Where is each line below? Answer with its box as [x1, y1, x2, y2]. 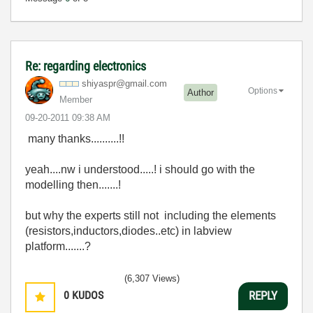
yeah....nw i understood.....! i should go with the [25, 163, 255, 175]
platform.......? [25, 240, 91, 252]
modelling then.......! [25, 178, 121, 191]
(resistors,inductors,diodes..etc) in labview [25, 224, 232, 237]
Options [248, 86, 277, 96]
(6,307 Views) [124, 272, 180, 284]
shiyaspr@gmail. [82, 78, 150, 89]
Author [187, 87, 214, 99]
